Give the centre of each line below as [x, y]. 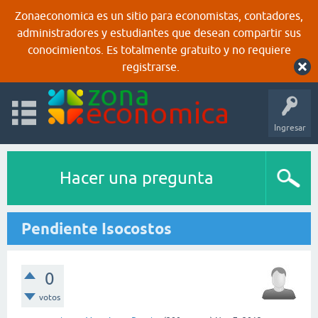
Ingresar [290, 128]
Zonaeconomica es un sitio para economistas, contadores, [159, 16]
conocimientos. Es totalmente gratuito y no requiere [159, 50]
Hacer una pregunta [136, 178]
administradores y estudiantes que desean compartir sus [159, 33]
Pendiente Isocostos [97, 229]
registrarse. [150, 67]
